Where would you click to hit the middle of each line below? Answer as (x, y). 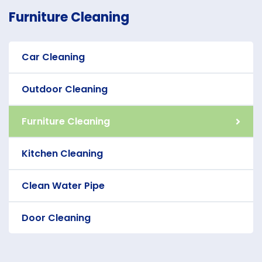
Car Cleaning (53, 57)
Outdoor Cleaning (65, 89)
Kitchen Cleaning (62, 154)
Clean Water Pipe (63, 186)
